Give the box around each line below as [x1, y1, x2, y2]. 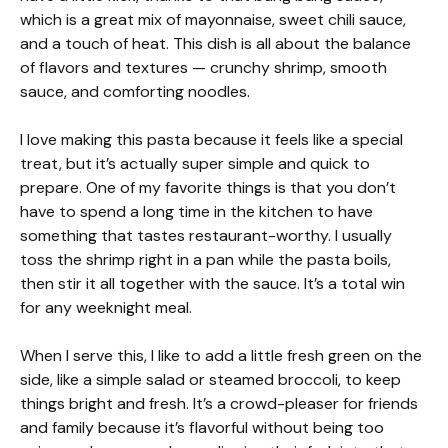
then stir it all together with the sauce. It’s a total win [20, 273, 405, 295]
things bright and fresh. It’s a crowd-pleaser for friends [20, 393, 418, 415]
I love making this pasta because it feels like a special [20, 129, 403, 151]
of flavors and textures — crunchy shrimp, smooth [20, 57, 387, 79]
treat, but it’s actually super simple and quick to [20, 153, 370, 175]
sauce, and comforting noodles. [20, 81, 250, 103]
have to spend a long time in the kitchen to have [20, 201, 373, 223]
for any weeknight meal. [20, 297, 192, 319]
